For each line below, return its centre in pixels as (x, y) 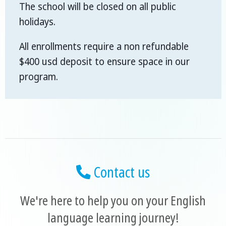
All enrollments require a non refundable (104, 47)
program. (39, 77)
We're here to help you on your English (113, 201)
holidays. (37, 22)
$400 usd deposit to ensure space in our (104, 62)
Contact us (120, 172)
